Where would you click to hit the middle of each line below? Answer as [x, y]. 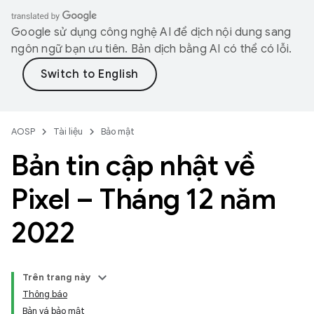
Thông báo [45, 294]
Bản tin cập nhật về [133, 165]
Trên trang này [57, 277]
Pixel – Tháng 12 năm [143, 199]
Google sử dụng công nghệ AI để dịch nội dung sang [151, 32]
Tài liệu [68, 131]
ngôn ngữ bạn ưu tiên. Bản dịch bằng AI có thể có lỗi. [152, 49]
